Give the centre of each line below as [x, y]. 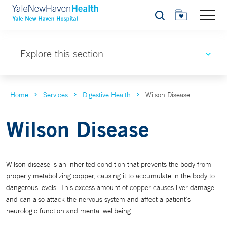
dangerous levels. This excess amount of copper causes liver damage [110, 187]
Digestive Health [107, 95]
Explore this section [62, 53]
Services [55, 95]
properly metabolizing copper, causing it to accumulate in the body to [110, 176]
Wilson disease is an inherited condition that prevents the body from [109, 164]
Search [165, 18]
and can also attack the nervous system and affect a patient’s [98, 199]
